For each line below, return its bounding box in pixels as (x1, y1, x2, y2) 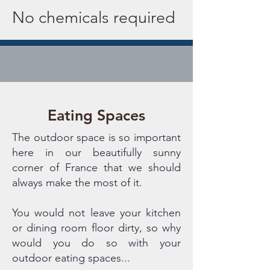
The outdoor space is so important (12, 131, 181, 144)
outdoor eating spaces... (12, 251, 130, 265)
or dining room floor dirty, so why (12, 221, 181, 234)
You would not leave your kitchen (12, 206, 181, 219)
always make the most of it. (12, 176, 142, 189)
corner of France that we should (12, 161, 181, 174)
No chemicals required (12, 8, 175, 27)
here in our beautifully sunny (12, 146, 181, 159)
